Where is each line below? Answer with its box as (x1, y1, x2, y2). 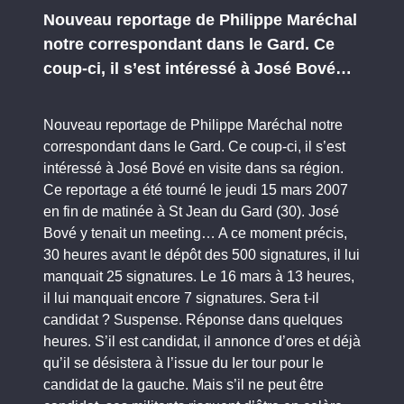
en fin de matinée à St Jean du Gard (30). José (43, 204, 339, 219)
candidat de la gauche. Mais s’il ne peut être (43, 377, 324, 392)
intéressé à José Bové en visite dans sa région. (43, 161, 344, 176)
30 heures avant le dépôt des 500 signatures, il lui (43, 247, 360, 262)
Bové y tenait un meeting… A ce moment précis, (43, 225, 347, 241)
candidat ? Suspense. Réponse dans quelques (43, 312, 343, 327)
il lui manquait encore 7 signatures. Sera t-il (43, 290, 319, 306)
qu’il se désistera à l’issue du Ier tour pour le (43, 355, 324, 371)
